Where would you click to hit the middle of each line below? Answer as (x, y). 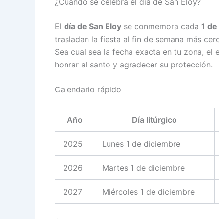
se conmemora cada (161, 26)
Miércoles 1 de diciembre (148, 192)
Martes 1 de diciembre (143, 168)
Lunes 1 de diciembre (141, 144)
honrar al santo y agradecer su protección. (134, 64)
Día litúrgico (154, 120)
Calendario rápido (88, 90)
